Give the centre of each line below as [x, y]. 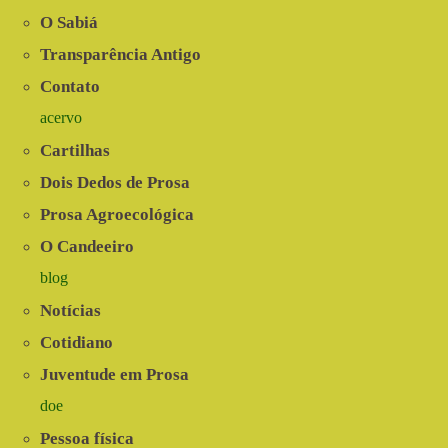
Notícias [70, 311]
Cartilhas [75, 151]
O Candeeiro [87, 247]
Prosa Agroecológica [117, 215]
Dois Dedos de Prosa [115, 183]
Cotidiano [76, 343]
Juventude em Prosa [114, 375]
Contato [70, 87]
